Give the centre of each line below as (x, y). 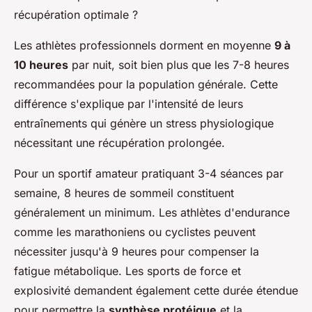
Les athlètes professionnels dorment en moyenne (144, 46)
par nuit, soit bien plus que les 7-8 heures (179, 65)
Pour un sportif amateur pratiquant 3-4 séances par (149, 174)
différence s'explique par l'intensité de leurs (128, 104)
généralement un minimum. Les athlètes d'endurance (152, 213)
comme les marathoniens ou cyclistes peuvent (135, 232)
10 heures (41, 65)
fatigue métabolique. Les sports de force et (127, 271)
